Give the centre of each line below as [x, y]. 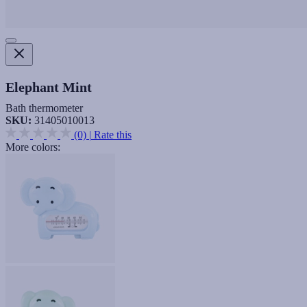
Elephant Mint [49, 87]
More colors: [33, 147]
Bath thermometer [44, 108]
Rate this [113, 134]
